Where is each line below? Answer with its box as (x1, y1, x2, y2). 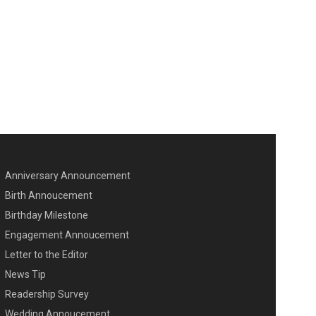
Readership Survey (4, 288, 89, 300)
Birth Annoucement (4, 190, 92, 202)
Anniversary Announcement (4, 170, 130, 182)
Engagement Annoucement (4, 229, 129, 241)
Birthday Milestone (4, 209, 88, 221)
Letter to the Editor (4, 249, 88, 261)
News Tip (4, 269, 46, 281)
